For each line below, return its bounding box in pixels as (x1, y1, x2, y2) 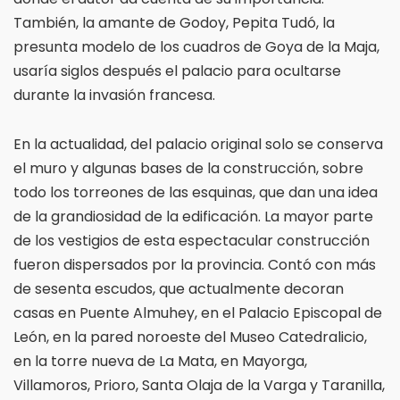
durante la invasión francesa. (13, 84, 215, 105)
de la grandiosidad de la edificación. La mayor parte (13, 205, 373, 227)
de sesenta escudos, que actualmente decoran (13, 278, 344, 299)
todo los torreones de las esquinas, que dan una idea (13, 181, 378, 203)
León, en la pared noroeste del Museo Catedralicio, (13, 326, 367, 347)
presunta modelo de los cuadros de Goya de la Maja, (13, 36, 379, 57)
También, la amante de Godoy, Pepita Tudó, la (13, 12, 335, 33)
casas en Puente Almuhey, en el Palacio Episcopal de (13, 302, 382, 323)
